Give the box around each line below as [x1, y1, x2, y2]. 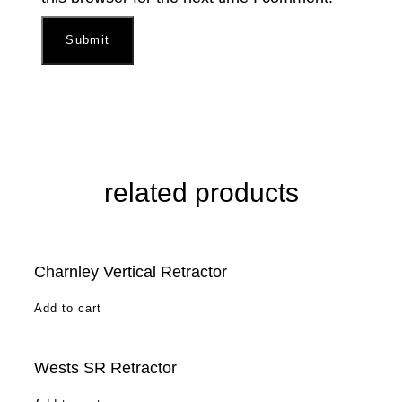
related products [103, 177, 299, 207]
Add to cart [34, 301, 101, 315]
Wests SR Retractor [34, 358, 177, 377]
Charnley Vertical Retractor [34, 262, 227, 281]
